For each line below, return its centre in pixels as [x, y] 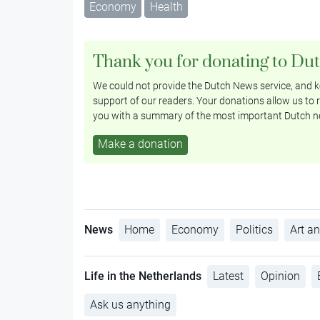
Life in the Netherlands [142, 276]
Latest [228, 276]
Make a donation [140, 144]
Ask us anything [130, 304]
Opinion [280, 276]
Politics [254, 229]
